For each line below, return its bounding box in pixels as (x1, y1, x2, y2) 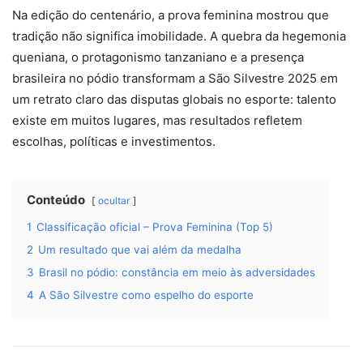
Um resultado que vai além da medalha (38, 242, 241, 256)
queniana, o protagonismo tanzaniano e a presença (12, 49, 304, 65)
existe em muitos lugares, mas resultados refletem (12, 112, 302, 128)
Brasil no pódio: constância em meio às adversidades (39, 265, 315, 279)
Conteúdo (27, 191, 85, 207)
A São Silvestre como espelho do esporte (39, 288, 254, 301)
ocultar (98, 194, 130, 207)
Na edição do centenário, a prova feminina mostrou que (12, 6, 329, 23)
